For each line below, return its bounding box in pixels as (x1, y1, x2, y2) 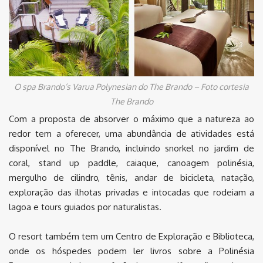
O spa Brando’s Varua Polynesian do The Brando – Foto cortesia (14, 82, 249, 92)
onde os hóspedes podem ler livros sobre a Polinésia (9, 245, 254, 257)
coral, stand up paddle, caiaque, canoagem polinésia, (9, 157, 254, 169)
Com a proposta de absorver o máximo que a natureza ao (9, 113, 254, 125)
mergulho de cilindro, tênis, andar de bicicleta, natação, (9, 172, 254, 184)
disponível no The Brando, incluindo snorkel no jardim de (9, 143, 254, 154)
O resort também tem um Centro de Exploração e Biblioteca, (9, 231, 254, 242)
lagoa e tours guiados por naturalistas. (9, 201, 161, 213)
